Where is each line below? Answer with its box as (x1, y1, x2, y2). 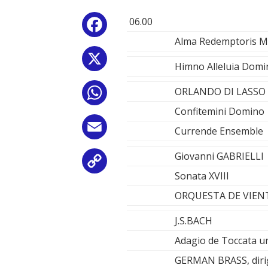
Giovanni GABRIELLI (175, 150, 264, 163)
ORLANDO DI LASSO (175, 85, 266, 99)
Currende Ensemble (175, 124, 263, 138)
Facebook (109, 20, 153, 34)
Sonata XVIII (175, 169, 229, 183)
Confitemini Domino (175, 105, 264, 118)
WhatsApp (109, 89, 156, 102)
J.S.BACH (175, 214, 212, 228)
